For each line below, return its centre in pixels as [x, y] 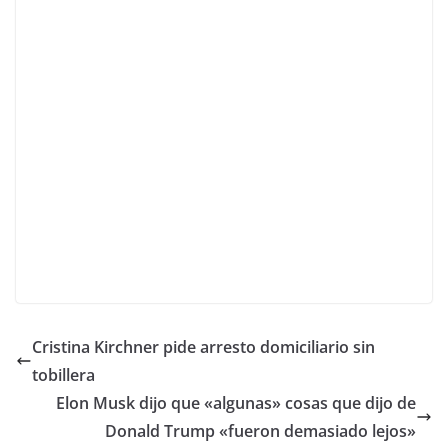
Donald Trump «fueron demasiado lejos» [260, 431]
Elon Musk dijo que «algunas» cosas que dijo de [236, 403]
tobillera [63, 375]
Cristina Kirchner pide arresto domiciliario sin [203, 347]
